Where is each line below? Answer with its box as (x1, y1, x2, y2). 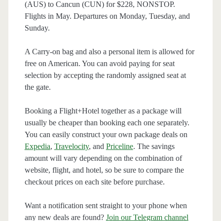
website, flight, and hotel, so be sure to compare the (24, 166, 184, 175)
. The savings (133, 142, 175, 151)
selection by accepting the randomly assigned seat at (24, 71, 186, 80)
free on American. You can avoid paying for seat (24, 59, 175, 68)
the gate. (24, 83, 51, 92)
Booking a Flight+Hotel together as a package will (24, 107, 182, 115)
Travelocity (54, 142, 89, 151)
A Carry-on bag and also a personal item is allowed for (24, 47, 194, 56)
